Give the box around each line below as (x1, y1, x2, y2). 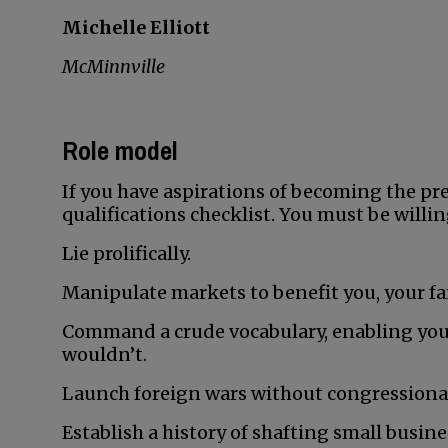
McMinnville (62, 55, 165, 78)
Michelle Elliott (62, 16, 210, 39)
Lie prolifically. (62, 242, 191, 265)
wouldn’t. (62, 343, 147, 366)
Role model (62, 133, 178, 168)
